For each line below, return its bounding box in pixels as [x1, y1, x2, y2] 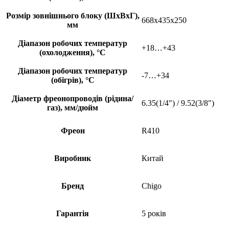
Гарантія [56, 209, 89, 218]
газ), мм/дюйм [47, 103, 98, 112]
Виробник [54, 153, 91, 163]
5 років [142, 209, 166, 218]
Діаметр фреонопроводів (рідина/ [12, 94, 133, 103]
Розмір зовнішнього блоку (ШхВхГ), [6, 11, 140, 20]
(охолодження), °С [39, 48, 106, 57]
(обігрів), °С [51, 75, 95, 84]
